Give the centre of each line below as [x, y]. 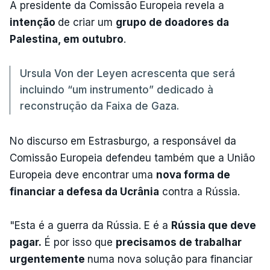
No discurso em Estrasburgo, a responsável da [123, 141]
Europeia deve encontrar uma [83, 174]
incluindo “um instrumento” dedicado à [117, 89]
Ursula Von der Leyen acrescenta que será [127, 73]
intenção [34, 22]
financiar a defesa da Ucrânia [84, 191]
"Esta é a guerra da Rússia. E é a [90, 225]
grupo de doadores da [172, 22]
